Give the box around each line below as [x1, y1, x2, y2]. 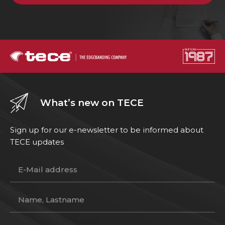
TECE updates [10, 137, 64, 147]
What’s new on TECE [40, 97, 144, 109]
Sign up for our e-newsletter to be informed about [10, 125, 203, 135]
